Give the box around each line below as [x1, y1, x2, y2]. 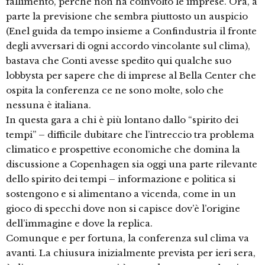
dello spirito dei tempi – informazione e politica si [6, 173, 235, 185]
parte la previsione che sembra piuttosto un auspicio [6, 11, 248, 22]
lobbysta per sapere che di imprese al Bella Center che [6, 70, 256, 82]
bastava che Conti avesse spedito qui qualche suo [6, 55, 231, 67]
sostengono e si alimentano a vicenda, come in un [6, 188, 236, 200]
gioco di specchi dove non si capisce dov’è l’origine [6, 203, 240, 215]
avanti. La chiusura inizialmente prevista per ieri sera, [6, 247, 256, 259]
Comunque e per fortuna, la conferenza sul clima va [6, 232, 249, 244]
